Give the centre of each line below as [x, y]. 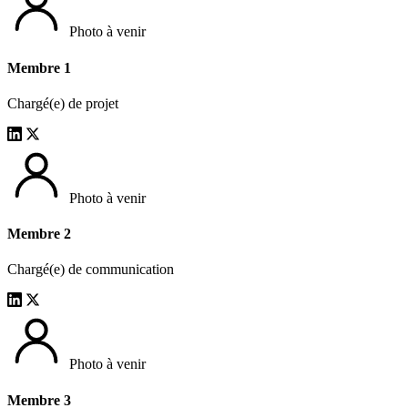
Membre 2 [39, 234]
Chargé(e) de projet [63, 103]
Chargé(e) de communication [91, 270]
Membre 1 [39, 67]
